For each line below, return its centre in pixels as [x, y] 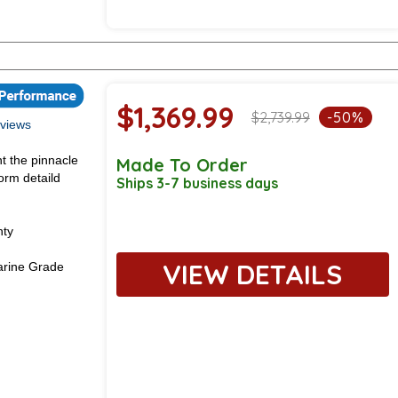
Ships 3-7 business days [197, 183]
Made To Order [182, 164]
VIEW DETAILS [253, 274]
